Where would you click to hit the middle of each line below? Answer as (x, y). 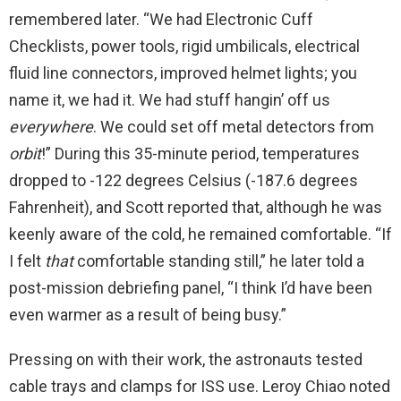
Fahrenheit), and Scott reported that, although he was (196, 207)
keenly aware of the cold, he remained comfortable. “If (200, 234)
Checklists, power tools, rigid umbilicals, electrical (184, 46)
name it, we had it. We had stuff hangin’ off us (170, 99)
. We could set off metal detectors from (234, 126)
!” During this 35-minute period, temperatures (200, 153)
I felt (27, 260)
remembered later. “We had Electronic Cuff (161, 19)
